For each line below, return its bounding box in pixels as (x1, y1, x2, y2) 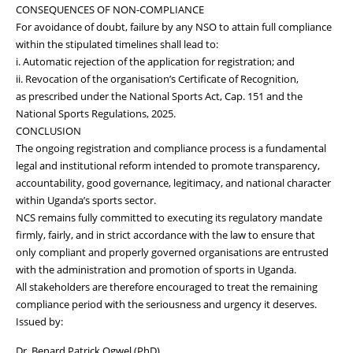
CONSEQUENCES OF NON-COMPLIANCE (16, 2, 204, 17)
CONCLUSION (16, 123, 81, 138)
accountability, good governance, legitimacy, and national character (16, 175, 331, 190)
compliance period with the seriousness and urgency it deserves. (16, 296, 317, 311)
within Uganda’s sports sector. (16, 192, 156, 207)
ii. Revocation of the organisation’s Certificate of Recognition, (16, 71, 299, 86)
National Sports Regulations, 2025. (16, 106, 176, 121)
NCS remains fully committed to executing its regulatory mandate (16, 210, 322, 225)
